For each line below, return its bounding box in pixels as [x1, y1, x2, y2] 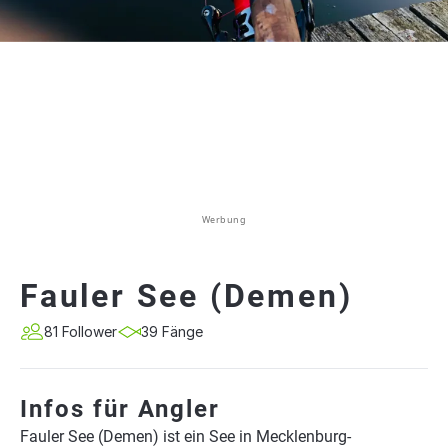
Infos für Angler [20, 395, 220, 423]
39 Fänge [141, 323, 203, 340]
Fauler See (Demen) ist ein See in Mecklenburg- [20, 427, 351, 446]
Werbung [201, 213, 247, 226]
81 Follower [44, 323, 117, 340]
